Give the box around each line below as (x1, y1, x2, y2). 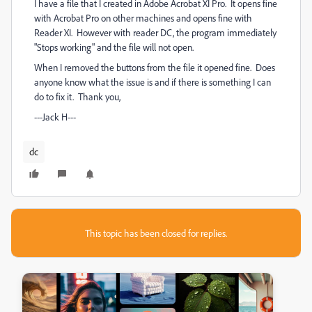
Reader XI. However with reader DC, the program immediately (34, 26, 276, 38)
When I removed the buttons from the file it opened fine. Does (34, 61, 275, 73)
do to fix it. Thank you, (34, 91, 120, 102)
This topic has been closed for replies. (85, 227, 227, 239)
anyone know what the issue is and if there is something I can (34, 76, 271, 88)
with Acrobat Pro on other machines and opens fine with (34, 12, 252, 24)
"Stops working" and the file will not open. (34, 41, 194, 53)
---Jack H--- (34, 111, 76, 123)
